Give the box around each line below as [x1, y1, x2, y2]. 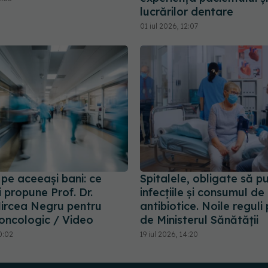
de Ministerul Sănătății [140, 213, 258, 227]
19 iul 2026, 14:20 [140, 230, 198, 239]
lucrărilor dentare [140, 4, 236, 19]
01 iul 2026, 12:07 [140, 21, 198, 31]
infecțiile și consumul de [140, 185, 264, 200]
